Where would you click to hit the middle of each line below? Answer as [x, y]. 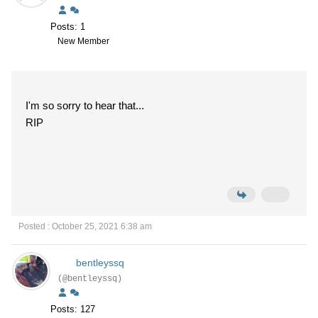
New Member [83, 41]
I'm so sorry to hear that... [85, 105]
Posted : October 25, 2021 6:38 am [85, 226]
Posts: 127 [73, 309]
